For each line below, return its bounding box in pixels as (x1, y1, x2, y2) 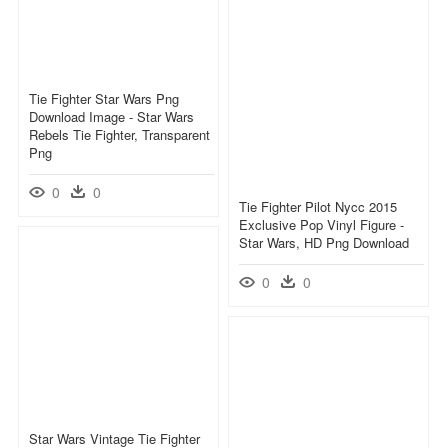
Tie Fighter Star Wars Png (29, 88, 179, 108)
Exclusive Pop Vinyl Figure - (239, 214, 404, 234)
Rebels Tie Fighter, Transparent (29, 124, 210, 144)
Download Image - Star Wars (29, 106, 194, 126)
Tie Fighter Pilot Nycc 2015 (239, 196, 397, 216)
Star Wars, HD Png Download (239, 232, 409, 252)
